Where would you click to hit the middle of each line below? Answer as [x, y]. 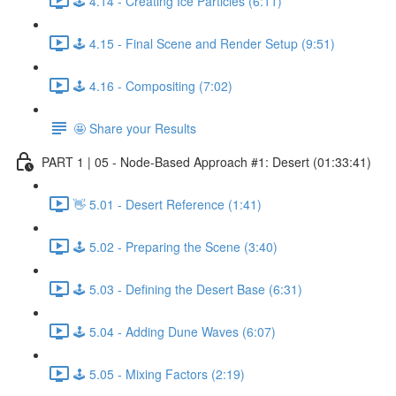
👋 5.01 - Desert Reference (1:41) [168, 204]
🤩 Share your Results [135, 128]
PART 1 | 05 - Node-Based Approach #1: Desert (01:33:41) [206, 161]
